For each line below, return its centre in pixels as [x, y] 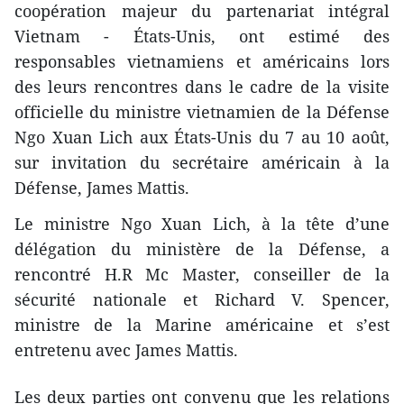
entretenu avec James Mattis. [126, 350]
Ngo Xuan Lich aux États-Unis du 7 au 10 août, [202, 138]
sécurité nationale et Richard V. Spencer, [202, 300]
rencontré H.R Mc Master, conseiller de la [202, 275]
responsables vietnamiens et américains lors [202, 62]
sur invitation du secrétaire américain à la [202, 163]
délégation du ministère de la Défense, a [202, 249]
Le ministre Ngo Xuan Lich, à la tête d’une [202, 224]
